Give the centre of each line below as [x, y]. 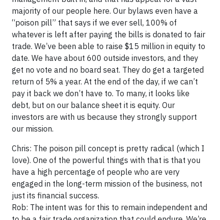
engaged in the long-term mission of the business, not [107, 183]
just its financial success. [55, 195]
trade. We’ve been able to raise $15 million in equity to [109, 46]
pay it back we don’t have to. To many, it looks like [101, 93]
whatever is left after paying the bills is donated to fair [109, 34]
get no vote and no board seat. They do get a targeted [108, 69]
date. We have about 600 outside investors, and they [105, 58]
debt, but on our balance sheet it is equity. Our [93, 105]
